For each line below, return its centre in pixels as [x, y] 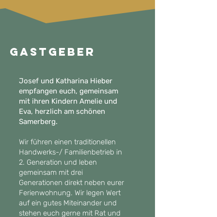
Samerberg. [39, 122]
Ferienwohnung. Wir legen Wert [70, 193]
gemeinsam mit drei [51, 172]
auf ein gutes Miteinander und [68, 203]
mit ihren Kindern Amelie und [68, 101]
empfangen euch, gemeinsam [69, 91]
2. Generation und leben [58, 162]
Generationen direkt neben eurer [71, 183]
